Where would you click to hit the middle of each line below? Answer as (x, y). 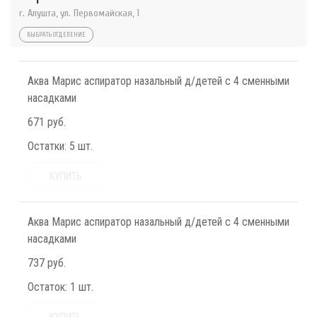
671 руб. (47, 122)
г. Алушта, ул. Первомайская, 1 (79, 13)
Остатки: (47, 146)
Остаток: (47, 287)
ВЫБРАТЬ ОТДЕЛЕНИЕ (56, 35)
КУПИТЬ (66, 176)
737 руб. (47, 263)
